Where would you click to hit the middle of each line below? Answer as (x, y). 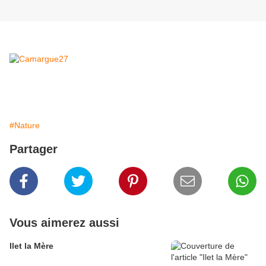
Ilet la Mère (31, 246)
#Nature (25, 126)
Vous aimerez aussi (64, 223)
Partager (34, 149)
